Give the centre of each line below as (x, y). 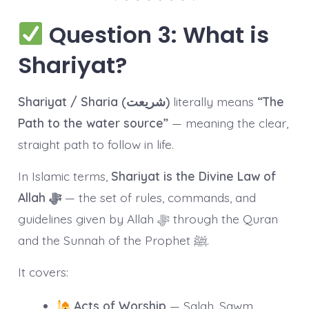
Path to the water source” (93, 122)
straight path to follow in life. (96, 144)
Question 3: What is (157, 34)
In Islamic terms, (64, 176)
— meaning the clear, (228, 122)
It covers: (43, 272)
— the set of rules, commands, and (158, 198)
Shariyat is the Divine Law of (193, 176)
